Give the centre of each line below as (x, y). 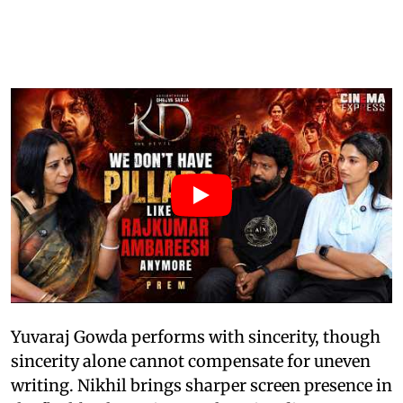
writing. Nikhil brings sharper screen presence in (201, 385)
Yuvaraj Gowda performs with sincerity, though (196, 336)
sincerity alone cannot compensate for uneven (191, 361)
